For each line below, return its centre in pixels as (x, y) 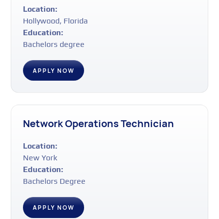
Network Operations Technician (99, 124)
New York (40, 158)
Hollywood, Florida (56, 21)
